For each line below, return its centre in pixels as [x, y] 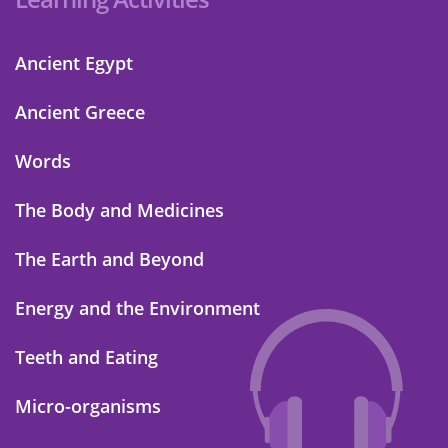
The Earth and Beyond [109, 258]
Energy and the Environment [137, 307]
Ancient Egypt [74, 62]
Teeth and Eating [86, 356]
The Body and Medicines [119, 209]
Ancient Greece [80, 111]
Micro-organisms [88, 405]
